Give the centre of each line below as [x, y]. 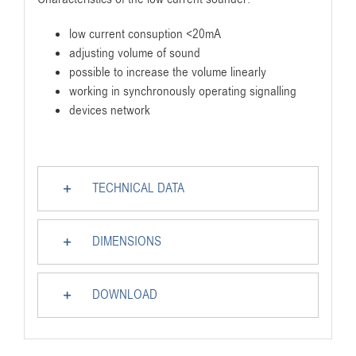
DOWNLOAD [124, 295]
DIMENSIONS [126, 242]
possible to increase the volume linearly [167, 73]
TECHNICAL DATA [138, 189]
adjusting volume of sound [134, 54]
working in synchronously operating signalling [182, 92]
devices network [109, 111]
